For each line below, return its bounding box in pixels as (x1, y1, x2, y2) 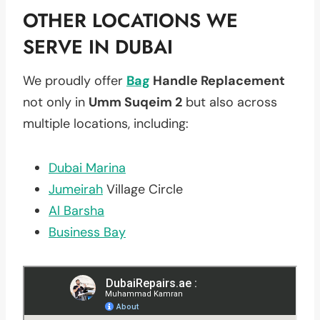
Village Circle (103, 180, 183, 198)
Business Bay (49, 223, 126, 241)
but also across (182, 93, 277, 111)
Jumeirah (49, 180, 103, 198)
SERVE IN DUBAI (23, 33, 173, 61)
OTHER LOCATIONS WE (23, 6, 238, 34)
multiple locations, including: (23, 114, 189, 132)
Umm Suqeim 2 (89, 93, 182, 111)
